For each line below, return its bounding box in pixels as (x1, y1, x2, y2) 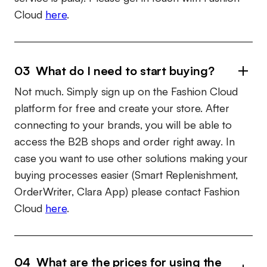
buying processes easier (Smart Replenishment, (14, 168, 238, 182)
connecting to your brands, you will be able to (14, 118, 232, 132)
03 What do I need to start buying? (14, 63, 215, 79)
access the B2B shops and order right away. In (14, 135, 235, 148)
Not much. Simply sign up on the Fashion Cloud (14, 85, 238, 98)
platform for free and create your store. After (14, 101, 229, 115)
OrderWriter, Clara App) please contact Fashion (14, 185, 240, 198)
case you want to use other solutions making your (14, 151, 248, 165)
